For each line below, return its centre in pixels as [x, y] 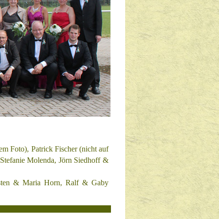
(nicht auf [94, 149]
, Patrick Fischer [52, 149]
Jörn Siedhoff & [84, 160]
